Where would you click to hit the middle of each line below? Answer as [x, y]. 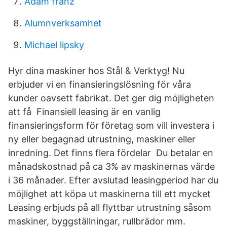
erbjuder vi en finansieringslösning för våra [100, 84]
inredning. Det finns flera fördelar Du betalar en [111, 153]
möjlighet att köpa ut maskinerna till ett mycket [111, 194]
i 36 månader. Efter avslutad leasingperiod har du [113, 180]
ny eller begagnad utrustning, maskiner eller [102, 139]
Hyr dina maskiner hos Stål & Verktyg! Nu [96, 71]
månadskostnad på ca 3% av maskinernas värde [111, 166]
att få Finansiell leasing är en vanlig [84, 112]
